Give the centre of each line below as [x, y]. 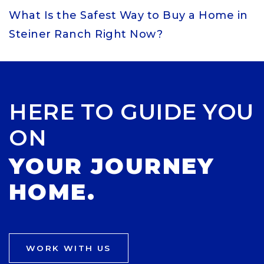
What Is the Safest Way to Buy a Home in [128, 15]
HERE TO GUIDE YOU [131, 112]
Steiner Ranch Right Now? [86, 34]
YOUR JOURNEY [112, 166]
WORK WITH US [69, 248]
